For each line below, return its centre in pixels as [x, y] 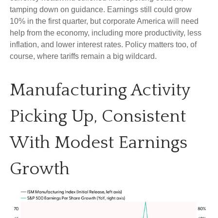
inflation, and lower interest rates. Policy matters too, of [103, 44]
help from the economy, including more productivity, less [106, 33]
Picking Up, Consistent [98, 116]
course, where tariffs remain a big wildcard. [83, 56]
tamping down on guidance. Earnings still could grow [101, 9]
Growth [40, 169]
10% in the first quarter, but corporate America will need [104, 21]
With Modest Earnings [99, 142]
